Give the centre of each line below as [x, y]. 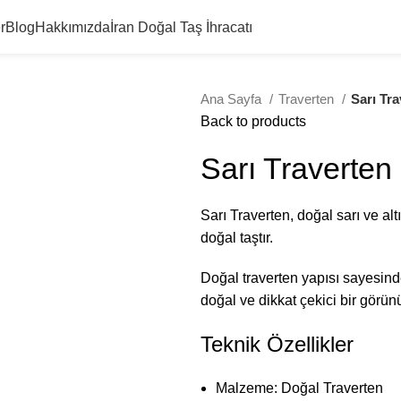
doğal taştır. [237, 238]
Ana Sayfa [233, 99]
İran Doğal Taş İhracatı [181, 27]
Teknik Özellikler [277, 344]
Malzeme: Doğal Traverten [299, 388]
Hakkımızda [73, 27]
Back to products [253, 121]
